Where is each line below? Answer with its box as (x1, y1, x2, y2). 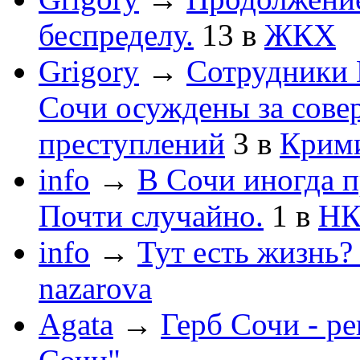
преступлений (39, 126, 225, 162)
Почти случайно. (39, 198, 264, 234)
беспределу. (39, 18, 194, 53)
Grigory (39, 54, 139, 89)
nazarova (39, 271, 152, 306)
